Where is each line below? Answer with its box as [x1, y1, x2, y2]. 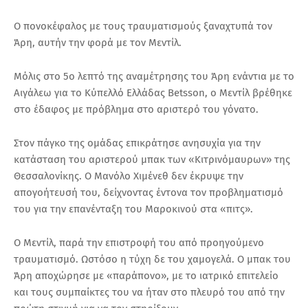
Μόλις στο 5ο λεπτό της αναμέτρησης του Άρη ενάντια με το [14, 69, 294, 82]
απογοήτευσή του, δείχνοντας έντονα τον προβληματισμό [14, 186, 283, 199]
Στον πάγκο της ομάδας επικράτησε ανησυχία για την [14, 136, 261, 149]
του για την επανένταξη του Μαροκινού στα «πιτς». [14, 202, 253, 215]
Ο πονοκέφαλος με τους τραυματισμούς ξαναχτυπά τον [14, 19, 272, 32]
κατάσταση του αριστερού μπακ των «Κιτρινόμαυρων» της [14, 153, 290, 166]
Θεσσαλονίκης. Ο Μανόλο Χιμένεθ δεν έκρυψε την [14, 169, 243, 182]
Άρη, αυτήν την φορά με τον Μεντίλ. [14, 36, 181, 49]
